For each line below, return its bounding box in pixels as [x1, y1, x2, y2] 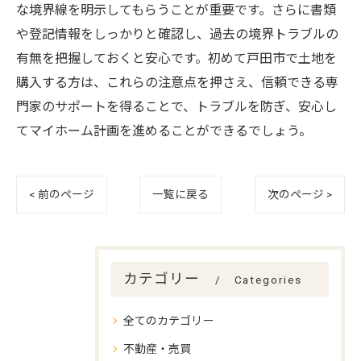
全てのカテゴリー [123, 314, 214, 327]
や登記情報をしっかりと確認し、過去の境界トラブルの [16, 27, 338, 42]
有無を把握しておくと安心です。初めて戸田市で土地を [16, 51, 337, 66]
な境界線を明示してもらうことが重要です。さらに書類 [16, 2, 336, 18]
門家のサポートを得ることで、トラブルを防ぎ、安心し [16, 99, 337, 114]
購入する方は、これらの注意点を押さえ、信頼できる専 [16, 75, 338, 90]
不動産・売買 [123, 342, 191, 355]
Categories [234, 273, 302, 286]
